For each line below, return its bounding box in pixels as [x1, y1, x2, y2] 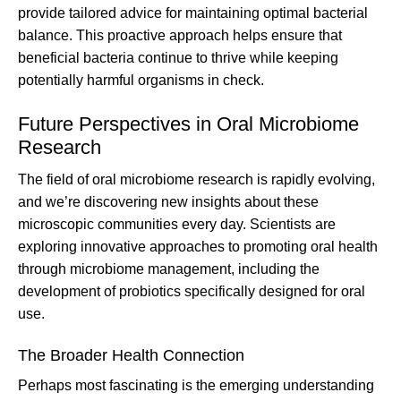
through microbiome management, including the [18, 260, 320, 277]
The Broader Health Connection [18, 346, 244, 364]
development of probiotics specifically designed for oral [18, 283, 365, 299]
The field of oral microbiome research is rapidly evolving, [18, 171, 375, 187]
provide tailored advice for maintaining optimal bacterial [18, 4, 368, 21]
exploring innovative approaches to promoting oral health [18, 238, 378, 254]
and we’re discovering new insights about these [18, 193, 319, 209]
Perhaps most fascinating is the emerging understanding [18, 377, 374, 393]
